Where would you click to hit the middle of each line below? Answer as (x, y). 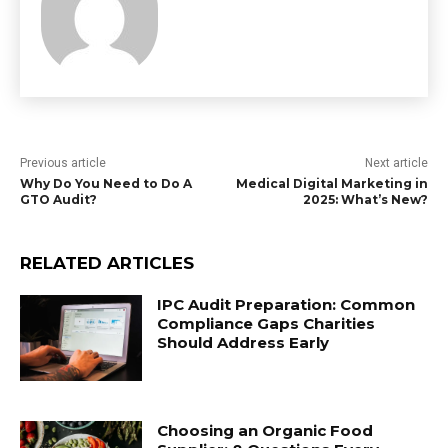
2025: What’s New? (365, 199)
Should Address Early (243, 342)
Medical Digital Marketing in (331, 183)
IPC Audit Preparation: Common (286, 304)
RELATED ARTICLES (107, 263)
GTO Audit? (58, 199)
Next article (396, 163)
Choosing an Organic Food (265, 430)
